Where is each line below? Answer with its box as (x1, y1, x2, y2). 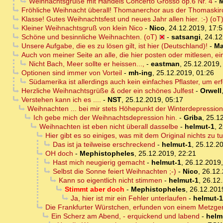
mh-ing (128, 69, 152, 77)
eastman (150, 60, 180, 68)
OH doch (45, 149, 73, 158)
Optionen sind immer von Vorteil (21, 69, 122, 77)
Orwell (200, 87, 222, 95)
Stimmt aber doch (64, 185, 124, 194)
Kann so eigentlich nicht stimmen (58, 176, 162, 185)
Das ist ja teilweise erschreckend (52, 140, 155, 149)
